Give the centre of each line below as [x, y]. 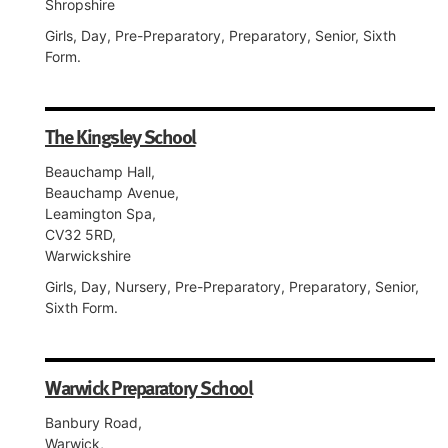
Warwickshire [88, 255]
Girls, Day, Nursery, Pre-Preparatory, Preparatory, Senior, [232, 286]
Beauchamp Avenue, [112, 192]
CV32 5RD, [80, 234]
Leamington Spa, [100, 213]
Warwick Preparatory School [148, 387]
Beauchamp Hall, [100, 171]
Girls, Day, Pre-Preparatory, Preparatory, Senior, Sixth [220, 35]
